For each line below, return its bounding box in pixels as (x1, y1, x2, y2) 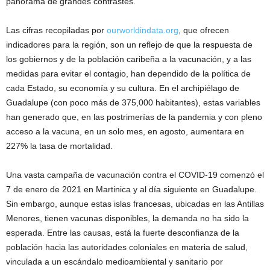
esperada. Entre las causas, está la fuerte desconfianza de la (6, 227, 239, 237)
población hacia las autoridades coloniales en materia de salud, (6, 242, 248, 252)
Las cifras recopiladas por (6, 25, 107, 35)
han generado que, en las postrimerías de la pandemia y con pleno (6, 111, 262, 122)
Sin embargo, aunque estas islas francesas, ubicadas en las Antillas (6, 198, 264, 209)
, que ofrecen (178, 25, 229, 35)
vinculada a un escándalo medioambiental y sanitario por (6, 256, 223, 266)
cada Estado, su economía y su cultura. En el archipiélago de (6, 83, 239, 93)
